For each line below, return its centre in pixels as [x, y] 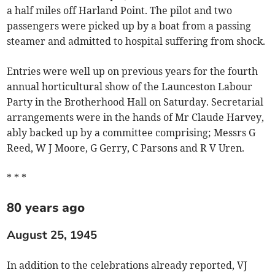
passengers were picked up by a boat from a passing [129, 25]
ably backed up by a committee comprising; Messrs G [131, 132]
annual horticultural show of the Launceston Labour [130, 86]
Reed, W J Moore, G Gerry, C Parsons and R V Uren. [126, 148]
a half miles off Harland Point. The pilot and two [120, 10]
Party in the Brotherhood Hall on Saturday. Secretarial [135, 102]
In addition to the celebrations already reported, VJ [127, 265]
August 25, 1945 [52, 235]
